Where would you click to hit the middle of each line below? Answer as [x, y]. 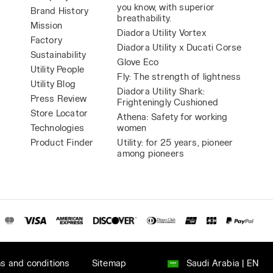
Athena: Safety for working [172, 117]
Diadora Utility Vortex [162, 33]
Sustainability [58, 55]
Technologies [57, 128]
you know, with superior [166, 7]
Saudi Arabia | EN [222, 263]
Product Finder [62, 142]
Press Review [58, 98]
